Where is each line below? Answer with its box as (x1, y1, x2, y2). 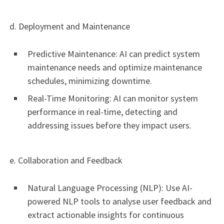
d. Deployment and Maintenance (7, 20, 130, 32)
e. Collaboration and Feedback (7, 154, 122, 166)
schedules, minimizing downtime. (27, 75, 152, 87)
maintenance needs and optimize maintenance (27, 61, 202, 73)
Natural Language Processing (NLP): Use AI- (27, 181, 192, 193)
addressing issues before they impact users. (27, 119, 191, 131)
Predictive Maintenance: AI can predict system (27, 48, 200, 60)
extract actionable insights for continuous (27, 208, 184, 220)
